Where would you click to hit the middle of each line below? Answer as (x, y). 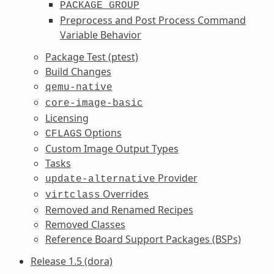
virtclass (72, 195)
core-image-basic (94, 103)
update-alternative (100, 179)
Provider (176, 178)
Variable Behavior (100, 35)
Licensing (67, 118)
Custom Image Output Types (112, 148)
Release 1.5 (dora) (71, 261)
